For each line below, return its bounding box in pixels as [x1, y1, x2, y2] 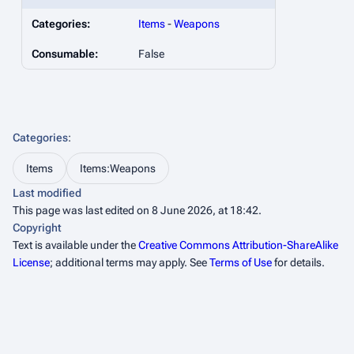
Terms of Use [209, 256, 272, 269]
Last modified [13, 186, 81, 199]
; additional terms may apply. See [50, 256, 209, 269]
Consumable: [32, 47, 98, 60]
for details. [272, 256, 325, 269]
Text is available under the [13, 239, 138, 251]
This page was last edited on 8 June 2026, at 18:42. [13, 204, 262, 217]
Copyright [13, 221, 62, 234]
